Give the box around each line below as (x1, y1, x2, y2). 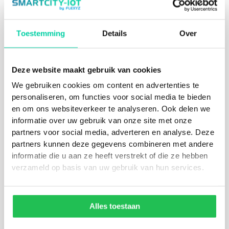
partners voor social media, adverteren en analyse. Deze (11, 127, 215, 136)
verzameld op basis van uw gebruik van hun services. (11, 163, 204, 172)
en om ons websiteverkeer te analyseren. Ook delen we (11, 104, 211, 113)
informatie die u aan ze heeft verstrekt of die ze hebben (11, 151, 208, 160)
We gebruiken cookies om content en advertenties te (11, 80, 199, 89)
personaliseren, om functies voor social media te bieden (11, 92, 211, 101)
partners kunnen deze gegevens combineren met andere (11, 139, 214, 148)
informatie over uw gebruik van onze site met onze (11, 116, 192, 125)
